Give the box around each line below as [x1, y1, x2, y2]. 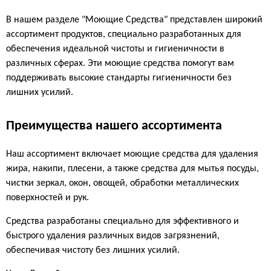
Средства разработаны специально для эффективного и [6, 217, 239, 227]
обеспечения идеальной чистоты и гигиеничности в [6, 44, 224, 54]
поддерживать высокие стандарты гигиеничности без [6, 73, 232, 83]
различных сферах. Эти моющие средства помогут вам [6, 59, 234, 69]
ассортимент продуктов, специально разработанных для [6, 30, 241, 40]
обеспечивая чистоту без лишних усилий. [6, 246, 180, 256]
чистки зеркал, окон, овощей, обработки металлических [6, 178, 239, 189]
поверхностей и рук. [6, 193, 89, 203]
